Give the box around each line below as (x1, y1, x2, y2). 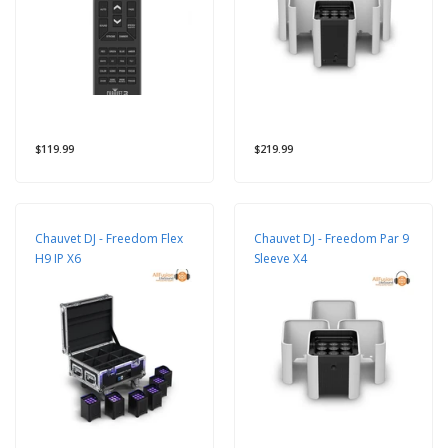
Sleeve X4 (254, 249, 307, 267)
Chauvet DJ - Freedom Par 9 (254, 229, 409, 247)
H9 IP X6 (35, 249, 81, 267)
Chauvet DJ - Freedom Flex (35, 229, 183, 247)
